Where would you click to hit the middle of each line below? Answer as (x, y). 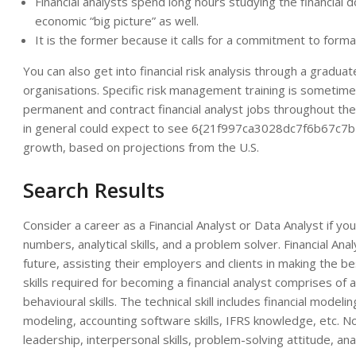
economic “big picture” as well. (117, 21)
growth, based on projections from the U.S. (141, 147)
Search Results (94, 190)
